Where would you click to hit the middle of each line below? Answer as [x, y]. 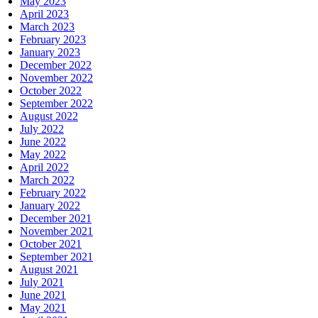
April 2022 [44, 167]
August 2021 [49, 269]
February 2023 [53, 39]
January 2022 [50, 205]
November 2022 [56, 77]
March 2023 [47, 26]
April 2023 [44, 13]
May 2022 [43, 154]
